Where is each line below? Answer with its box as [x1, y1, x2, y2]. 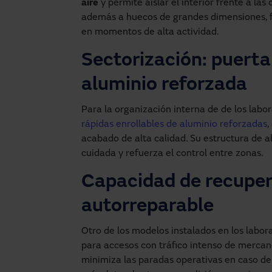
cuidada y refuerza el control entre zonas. [81, 148, 263, 158]
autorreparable [81, 197, 214, 217]
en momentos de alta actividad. [81, 27, 219, 37]
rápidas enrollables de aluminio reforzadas [81, 119, 267, 129]
